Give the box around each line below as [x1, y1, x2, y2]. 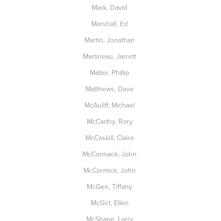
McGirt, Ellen [90, 198, 131, 208]
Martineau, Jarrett [83, 51, 138, 61]
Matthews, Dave [85, 84, 136, 94]
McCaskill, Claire [85, 133, 136, 143]
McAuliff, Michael [84, 100, 137, 110]
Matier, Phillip [90, 68, 131, 77]
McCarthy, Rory [86, 116, 135, 126]
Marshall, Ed [91, 19, 130, 29]
